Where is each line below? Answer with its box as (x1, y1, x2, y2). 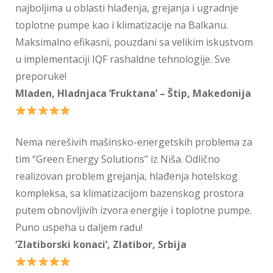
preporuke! (15, 69, 66, 83)
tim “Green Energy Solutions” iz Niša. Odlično (15, 152, 220, 166)
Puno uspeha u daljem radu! (15, 221, 143, 234)
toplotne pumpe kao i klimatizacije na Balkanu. (15, 18, 228, 32)
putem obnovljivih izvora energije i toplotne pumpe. (15, 204, 252, 217)
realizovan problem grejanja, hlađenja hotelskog (15, 169, 238, 183)
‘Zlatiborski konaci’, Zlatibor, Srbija (15, 238, 186, 251)
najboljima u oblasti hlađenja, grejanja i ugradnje (15, 1, 238, 15)
